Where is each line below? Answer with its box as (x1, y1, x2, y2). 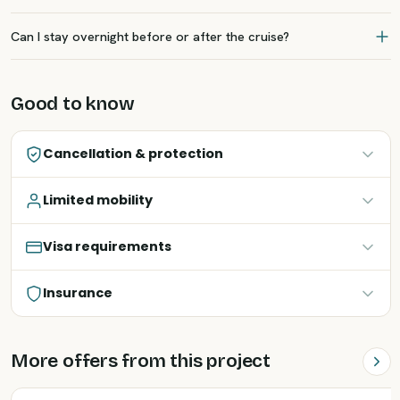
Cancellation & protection (43, 145, 223, 162)
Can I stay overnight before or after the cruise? (11, 28, 289, 45)
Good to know (11, 92, 135, 115)
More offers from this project (11, 349, 271, 372)
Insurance (43, 284, 112, 302)
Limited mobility (43, 191, 153, 209)
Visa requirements (43, 237, 171, 255)
